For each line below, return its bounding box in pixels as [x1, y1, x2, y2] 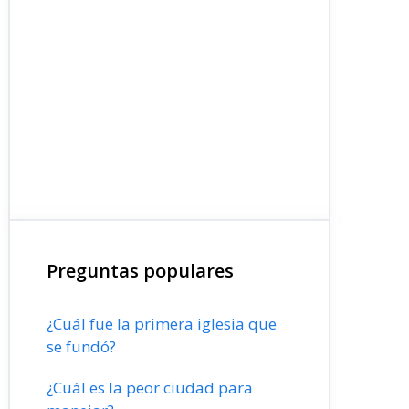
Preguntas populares [47, 258, 234, 283]
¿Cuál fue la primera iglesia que [47, 313, 277, 334]
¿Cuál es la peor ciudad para [47, 377, 253, 398]
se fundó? [47, 336, 116, 357]
